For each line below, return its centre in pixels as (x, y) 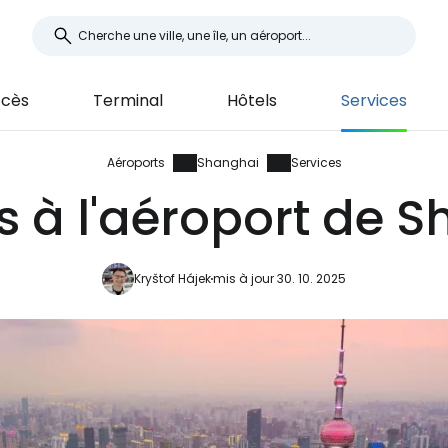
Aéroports (135, 162)
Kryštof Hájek (172, 278)
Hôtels (251, 100)
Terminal (127, 100)
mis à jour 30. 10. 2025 (279, 278)
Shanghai (227, 162)
